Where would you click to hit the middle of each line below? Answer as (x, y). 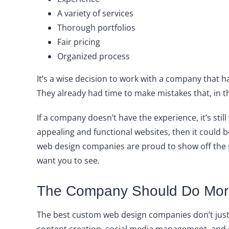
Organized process (93, 56)
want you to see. (68, 161)
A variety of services (95, 13)
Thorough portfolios (96, 28)
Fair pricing (78, 42)
